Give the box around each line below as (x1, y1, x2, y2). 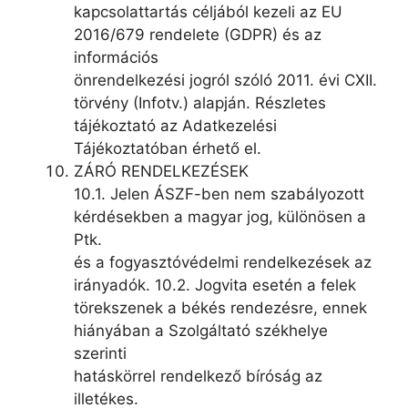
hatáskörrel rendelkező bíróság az (74, 366, 322, 385)
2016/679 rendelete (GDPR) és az (74, 25, 321, 44)
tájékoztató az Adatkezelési (74, 116, 277, 135)
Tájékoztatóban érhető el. (74, 138, 261, 158)
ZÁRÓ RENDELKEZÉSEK (74, 161, 249, 180)
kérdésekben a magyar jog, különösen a (74, 207, 366, 226)
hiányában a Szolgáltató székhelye (74, 321, 328, 340)
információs (74, 47, 158, 66)
